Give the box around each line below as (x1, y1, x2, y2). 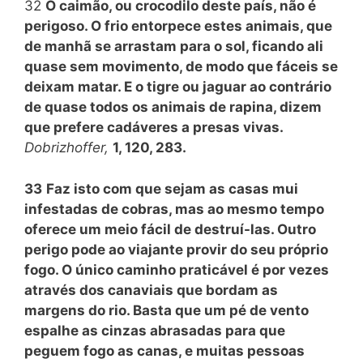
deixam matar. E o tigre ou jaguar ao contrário (24, 79, 331, 95)
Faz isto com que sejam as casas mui (46, 180, 298, 197)
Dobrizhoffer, (24, 139, 113, 156)
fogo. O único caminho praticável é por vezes (24, 261, 329, 278)
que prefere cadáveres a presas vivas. (24, 119, 283, 135)
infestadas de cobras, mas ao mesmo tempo (24, 200, 324, 217)
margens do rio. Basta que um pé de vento (24, 301, 309, 318)
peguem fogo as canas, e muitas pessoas (24, 342, 305, 359)
